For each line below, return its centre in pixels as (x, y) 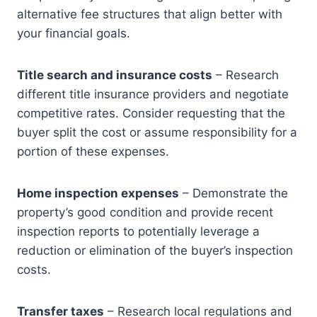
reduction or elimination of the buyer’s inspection (155, 251)
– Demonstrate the (234, 194)
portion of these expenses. (93, 152)
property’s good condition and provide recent (145, 213)
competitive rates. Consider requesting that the (151, 114)
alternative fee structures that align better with (150, 15)
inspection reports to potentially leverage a (138, 232)
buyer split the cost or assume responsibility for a (157, 133)
